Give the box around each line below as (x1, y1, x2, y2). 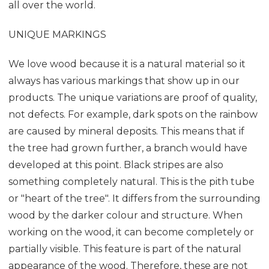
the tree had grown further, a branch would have (8, 142, 247, 154)
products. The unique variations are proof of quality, (8, 91, 257, 103)
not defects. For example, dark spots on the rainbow (8, 108, 258, 120)
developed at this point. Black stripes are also (8, 159, 223, 171)
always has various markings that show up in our (8, 74, 240, 86)
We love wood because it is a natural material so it (8, 58, 246, 70)
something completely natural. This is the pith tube (8, 175, 255, 187)
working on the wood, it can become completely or (8, 226, 254, 238)
